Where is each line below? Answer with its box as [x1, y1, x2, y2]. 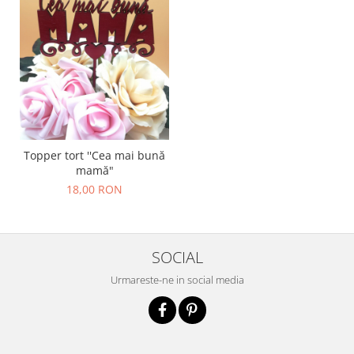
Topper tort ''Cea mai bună [24, 148, 165, 163]
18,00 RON [66, 182, 122, 197]
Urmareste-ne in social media [110, 273, 244, 287]
